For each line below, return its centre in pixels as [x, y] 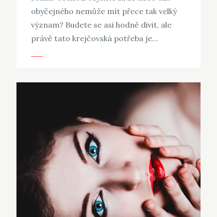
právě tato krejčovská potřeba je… [94, 39]
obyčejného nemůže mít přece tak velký [104, 11]
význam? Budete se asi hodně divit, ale [101, 25]
